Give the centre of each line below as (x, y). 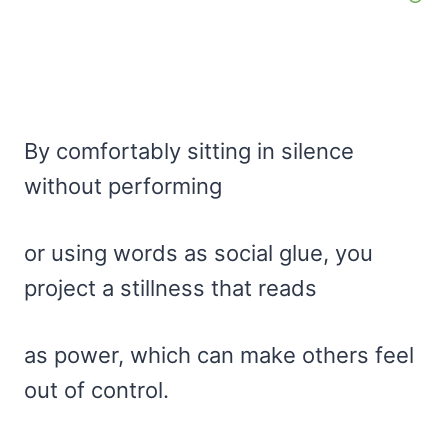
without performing (123, 186)
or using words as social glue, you (198, 253)
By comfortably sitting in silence (189, 151)
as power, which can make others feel (219, 355)
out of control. (96, 390)
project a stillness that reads (170, 288)
